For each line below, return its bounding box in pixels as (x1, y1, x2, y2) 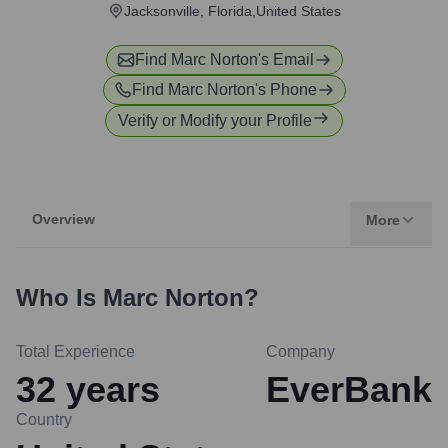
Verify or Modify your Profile (118, 112, 312, 129)
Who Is (16, 284, 103, 311)
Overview (32, 211, 95, 227)
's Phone (254, 81, 317, 98)
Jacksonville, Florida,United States (123, 3, 341, 19)
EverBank (266, 369, 432, 410)
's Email (257, 51, 314, 68)
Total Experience (16, 343, 135, 360)
